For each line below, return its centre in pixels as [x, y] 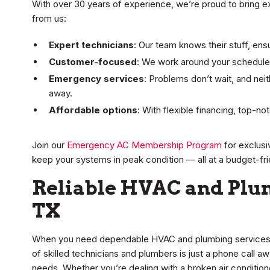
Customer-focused [93, 62]
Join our [49, 145]
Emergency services [96, 79]
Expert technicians [91, 45]
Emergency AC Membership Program [144, 145]
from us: [49, 19]
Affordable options [93, 110]
